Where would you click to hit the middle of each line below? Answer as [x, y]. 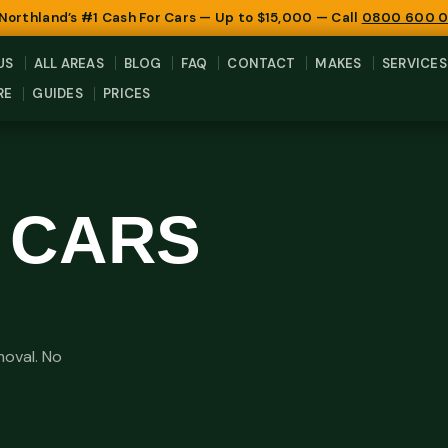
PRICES [127, 94]
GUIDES [57, 94]
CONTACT [261, 63]
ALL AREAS [68, 63]
